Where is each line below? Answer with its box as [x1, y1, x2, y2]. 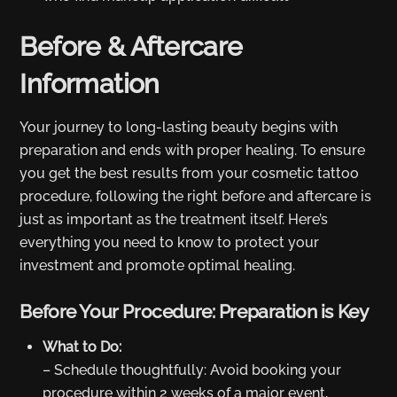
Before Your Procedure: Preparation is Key [19, 300, 369, 323]
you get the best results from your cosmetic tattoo [19, 164, 360, 182]
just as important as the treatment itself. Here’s [19, 210, 329, 228]
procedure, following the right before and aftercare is [19, 187, 372, 205]
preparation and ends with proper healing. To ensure [19, 141, 366, 159]
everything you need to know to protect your [19, 233, 320, 251]
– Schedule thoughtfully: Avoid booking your [43, 362, 341, 379]
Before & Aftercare [19, 30, 243, 62]
